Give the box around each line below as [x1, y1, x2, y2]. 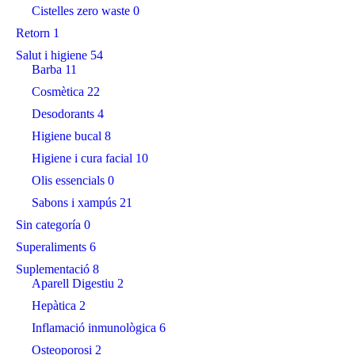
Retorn [16, 26, 50, 40]
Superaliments [16, 240, 86, 254]
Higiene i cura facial [32, 151, 132, 165]
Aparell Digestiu [32, 277, 114, 290]
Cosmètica [32, 85, 84, 98]
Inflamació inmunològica [32, 321, 156, 334]
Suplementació [16, 262, 90, 276]
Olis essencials [32, 174, 105, 187]
